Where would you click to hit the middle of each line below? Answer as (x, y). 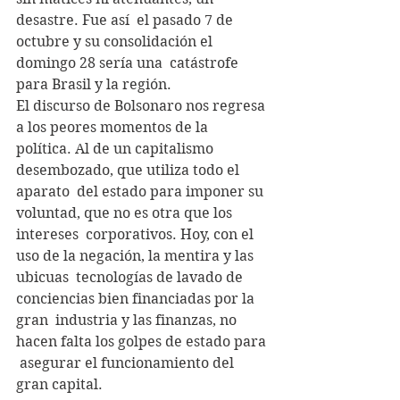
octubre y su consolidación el (116, 41)
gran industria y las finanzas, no (128, 320)
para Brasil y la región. (94, 84)
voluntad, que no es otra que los (126, 212)
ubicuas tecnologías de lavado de (131, 277)
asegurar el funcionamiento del (127, 362)
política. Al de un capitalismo (117, 148)
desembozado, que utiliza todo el (129, 170)
